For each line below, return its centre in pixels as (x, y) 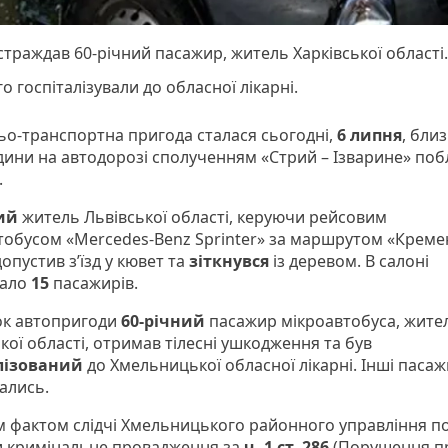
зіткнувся (231, 261)
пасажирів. (95, 283)
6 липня (367, 135)
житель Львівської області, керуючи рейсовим (202, 217)
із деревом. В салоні (351, 261)
